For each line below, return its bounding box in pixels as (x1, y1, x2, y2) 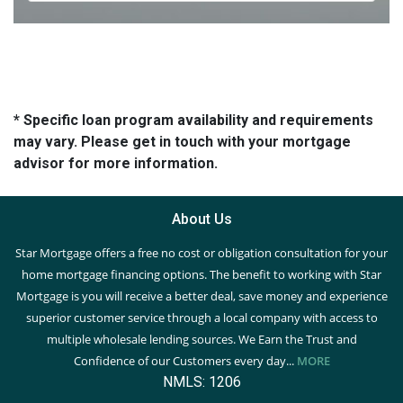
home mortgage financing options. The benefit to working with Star (22, 266, 381, 283)
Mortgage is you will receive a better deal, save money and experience (15, 288, 388, 305)
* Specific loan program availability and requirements (13, 112, 373, 130)
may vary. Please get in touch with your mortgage (13, 133, 351, 151)
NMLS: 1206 (162, 373, 241, 391)
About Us (171, 210, 232, 228)
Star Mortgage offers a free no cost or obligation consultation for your (15, 245, 388, 262)
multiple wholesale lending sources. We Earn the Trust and (46, 331, 357, 348)
